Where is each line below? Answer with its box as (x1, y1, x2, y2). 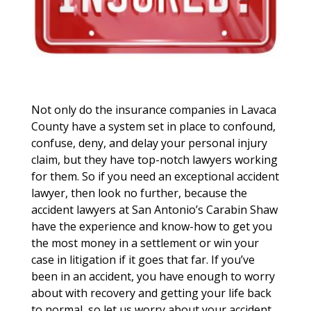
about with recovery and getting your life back (31, 285, 271, 301)
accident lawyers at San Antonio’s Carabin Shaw (31, 202, 278, 218)
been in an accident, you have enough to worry (31, 269, 275, 285)
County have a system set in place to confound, (31, 119, 276, 135)
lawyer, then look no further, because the (31, 185, 247, 201)
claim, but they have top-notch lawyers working (31, 152, 278, 168)
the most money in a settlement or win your (31, 235, 259, 251)
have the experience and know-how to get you (31, 219, 272, 235)
